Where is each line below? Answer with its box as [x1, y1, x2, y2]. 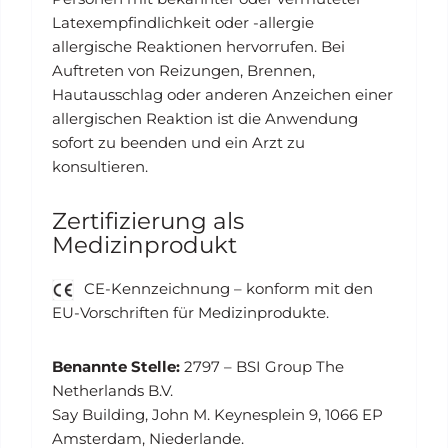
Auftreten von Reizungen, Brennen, [52, 61, 315, 80]
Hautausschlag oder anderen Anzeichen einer [52, 85, 393, 104]
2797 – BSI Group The [180, 357, 344, 377]
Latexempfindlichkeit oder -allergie [52, 13, 314, 32]
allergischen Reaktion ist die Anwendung [52, 109, 358, 128]
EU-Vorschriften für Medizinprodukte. [52, 303, 329, 323]
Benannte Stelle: [52, 357, 180, 377]
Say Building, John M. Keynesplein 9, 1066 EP [52, 405, 383, 425]
